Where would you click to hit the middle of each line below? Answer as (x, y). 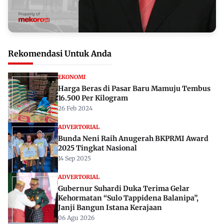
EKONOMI (72, 77)
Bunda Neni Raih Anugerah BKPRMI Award (133, 138)
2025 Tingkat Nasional (97, 148)
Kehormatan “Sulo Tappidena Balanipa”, (128, 198)
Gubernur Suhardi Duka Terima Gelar (124, 188)
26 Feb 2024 (75, 108)
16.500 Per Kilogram (93, 98)
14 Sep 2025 (74, 158)
